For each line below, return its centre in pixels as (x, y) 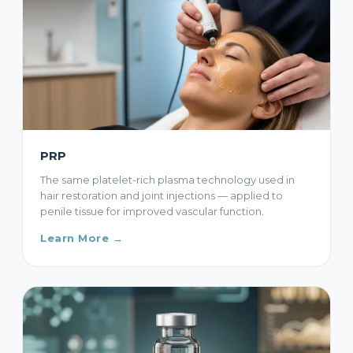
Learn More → (82, 239)
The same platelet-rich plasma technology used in (167, 180)
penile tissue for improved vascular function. (152, 212)
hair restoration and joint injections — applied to (162, 196)
